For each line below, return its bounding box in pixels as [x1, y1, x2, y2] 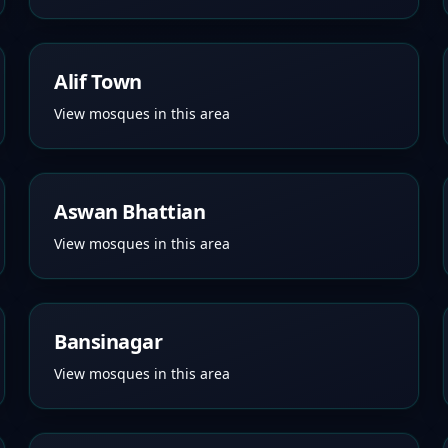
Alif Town [54, 68, 142, 95]
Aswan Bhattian [54, 198, 206, 225]
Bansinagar [54, 328, 163, 355]
